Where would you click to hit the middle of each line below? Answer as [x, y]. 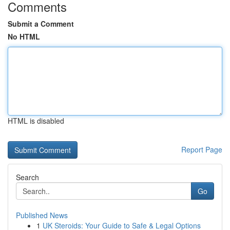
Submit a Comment [41, 24]
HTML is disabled [36, 121]
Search [27, 177]
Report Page [202, 149]
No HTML [24, 36]
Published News [42, 215]
